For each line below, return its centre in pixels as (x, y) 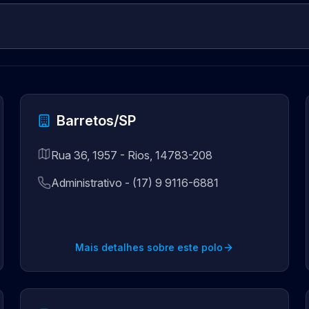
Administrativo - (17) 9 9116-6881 (135, 183)
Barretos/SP (97, 121)
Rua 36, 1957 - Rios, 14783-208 (132, 155)
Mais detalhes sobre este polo (149, 247)
